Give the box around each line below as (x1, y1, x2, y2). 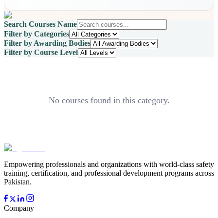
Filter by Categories (4, 30, 69, 38)
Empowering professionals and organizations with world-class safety (4, 160, 214, 169)
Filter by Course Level (4, 48, 78, 57)
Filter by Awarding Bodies (4, 39, 91, 48)
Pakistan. (4, 178, 32, 186)
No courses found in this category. (48, 95, 170, 106)
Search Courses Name (4, 20, 77, 29)
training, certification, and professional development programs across (4, 169, 214, 178)
